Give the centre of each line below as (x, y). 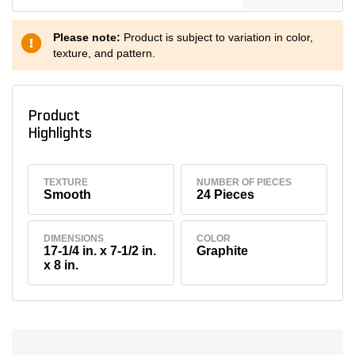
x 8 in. (61, 265)
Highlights (63, 134)
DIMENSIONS (74, 239)
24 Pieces (226, 194)
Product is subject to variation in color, (218, 37)
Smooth (68, 194)
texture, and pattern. (104, 53)
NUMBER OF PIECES (244, 182)
